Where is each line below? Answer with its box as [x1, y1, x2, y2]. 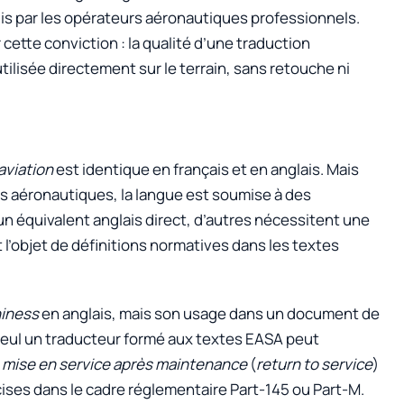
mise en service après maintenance [2, 353, 247, 375]
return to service [256, 353, 372, 375]
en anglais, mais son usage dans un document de [39, 303, 380, 325]
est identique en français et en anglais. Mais [53, 159, 359, 179]
